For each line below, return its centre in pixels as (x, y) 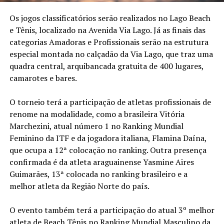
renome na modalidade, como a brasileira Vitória (97, 114)
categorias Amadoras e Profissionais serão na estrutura (109, 42)
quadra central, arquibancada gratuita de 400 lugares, (106, 66)
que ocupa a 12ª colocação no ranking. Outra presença (108, 150)
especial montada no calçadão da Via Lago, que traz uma (111, 54)
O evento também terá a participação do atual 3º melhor (112, 210)
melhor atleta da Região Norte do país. (79, 186)
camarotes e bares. (43, 78)
